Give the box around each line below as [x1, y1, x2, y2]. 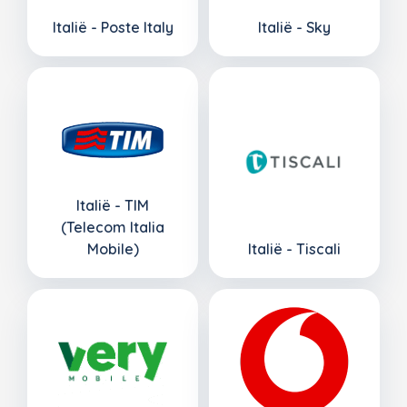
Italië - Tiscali [248, 239, 341, 258]
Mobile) [86, 239, 139, 258]
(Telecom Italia [61, 217, 164, 236]
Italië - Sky [258, 17, 331, 36]
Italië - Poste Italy [52, 17, 174, 36]
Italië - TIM [76, 195, 149, 214]
